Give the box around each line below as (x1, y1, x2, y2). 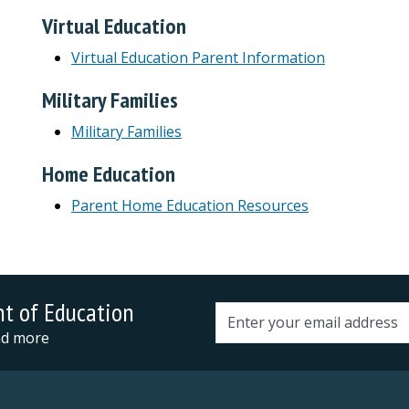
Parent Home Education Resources (71, 194, 309, 215)
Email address (215, 321, 309, 342)
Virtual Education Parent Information (71, 47, 325, 68)
